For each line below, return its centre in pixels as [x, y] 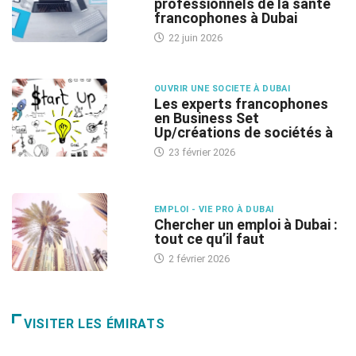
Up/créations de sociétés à [243, 133]
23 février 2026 [200, 153]
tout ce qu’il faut [209, 239]
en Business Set [206, 118]
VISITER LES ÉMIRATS [95, 324]
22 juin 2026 [194, 38]
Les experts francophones [241, 104]
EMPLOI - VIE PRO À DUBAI [214, 210]
